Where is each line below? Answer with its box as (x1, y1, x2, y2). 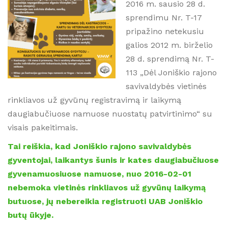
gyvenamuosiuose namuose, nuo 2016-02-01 (8, 169, 191, 179)
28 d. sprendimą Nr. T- (126, 54, 214, 64)
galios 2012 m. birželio (126, 40, 213, 50)
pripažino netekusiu (126, 26, 204, 36)
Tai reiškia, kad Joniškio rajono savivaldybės (8, 141, 191, 151)
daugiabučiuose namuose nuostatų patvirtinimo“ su (8, 109, 212, 119)
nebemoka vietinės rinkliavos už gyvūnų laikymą (8, 183, 206, 192)
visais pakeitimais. (8, 123, 78, 132)
